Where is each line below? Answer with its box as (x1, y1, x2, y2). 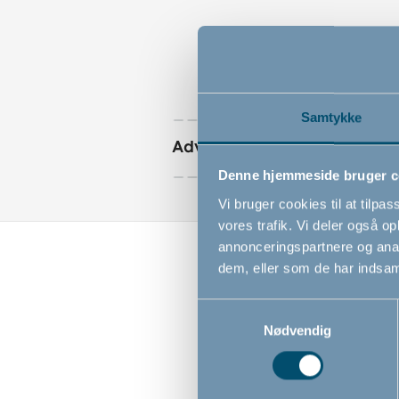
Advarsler (172, 135, 247, 156)
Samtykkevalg (197, 301, 282, 317)
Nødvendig (263, 322, 332, 338)
